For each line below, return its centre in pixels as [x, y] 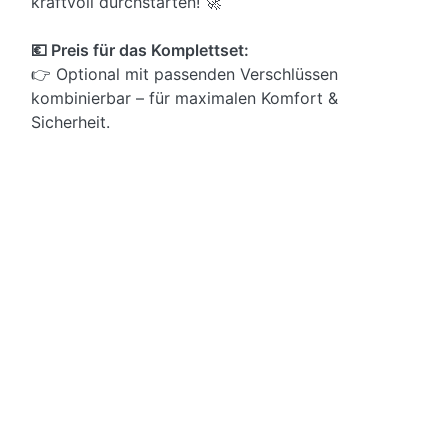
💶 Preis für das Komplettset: [140, 49]
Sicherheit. [70, 121]
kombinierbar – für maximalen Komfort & [184, 97]
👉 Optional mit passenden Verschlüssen [184, 73]
